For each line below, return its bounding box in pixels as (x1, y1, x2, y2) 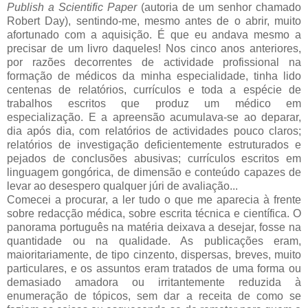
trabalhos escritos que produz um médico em (7, 97, 301, 109)
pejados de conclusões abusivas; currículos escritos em (7, 152, 301, 164)
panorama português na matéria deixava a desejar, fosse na (7, 221, 301, 233)
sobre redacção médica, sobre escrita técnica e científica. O (7, 207, 301, 219)
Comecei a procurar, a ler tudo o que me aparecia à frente (7, 193, 301, 206)
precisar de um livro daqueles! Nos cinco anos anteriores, (7, 42, 301, 54)
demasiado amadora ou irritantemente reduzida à (7, 276, 301, 288)
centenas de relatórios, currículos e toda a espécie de (7, 83, 301, 96)
